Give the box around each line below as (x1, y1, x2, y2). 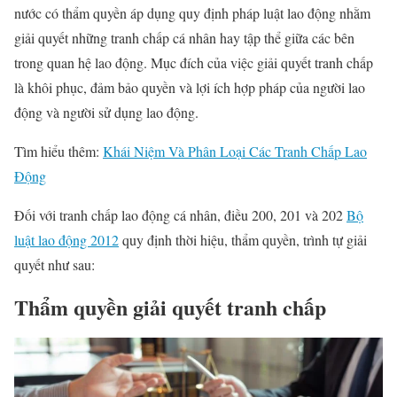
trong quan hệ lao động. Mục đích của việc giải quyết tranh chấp (14, 52, 373, 72)
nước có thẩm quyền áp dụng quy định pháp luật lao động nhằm (14, 3, 370, 22)
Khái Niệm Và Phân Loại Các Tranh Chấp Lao (103, 141, 367, 160)
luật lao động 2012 (14, 230, 119, 249)
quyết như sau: (14, 254, 95, 274)
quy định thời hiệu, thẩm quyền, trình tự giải (119, 230, 367, 249)
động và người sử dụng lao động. (14, 102, 198, 121)
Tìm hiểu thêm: (14, 141, 103, 160)
